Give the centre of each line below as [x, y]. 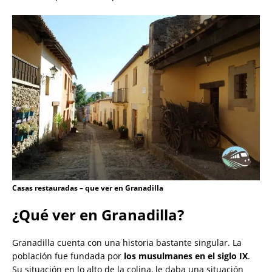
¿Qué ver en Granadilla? [98, 215]
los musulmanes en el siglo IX [186, 256]
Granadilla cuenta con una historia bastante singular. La [127, 243]
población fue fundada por [68, 256]
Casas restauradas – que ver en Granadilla [88, 188]
